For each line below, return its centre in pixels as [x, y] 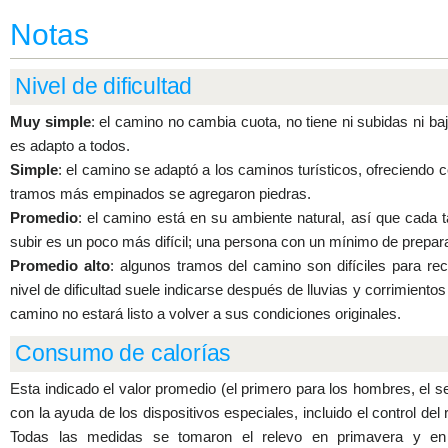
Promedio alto [60, 265]
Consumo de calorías [123, 353]
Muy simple [50, 121]
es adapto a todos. [70, 145]
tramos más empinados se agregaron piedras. [160, 193]
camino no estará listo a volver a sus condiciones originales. [205, 313]
